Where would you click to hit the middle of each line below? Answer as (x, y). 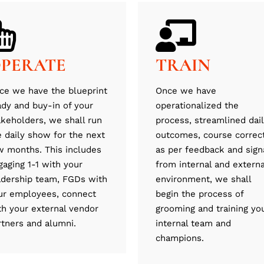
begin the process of (199, 194)
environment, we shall (203, 179)
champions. (180, 238)
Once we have (186, 91)
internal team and (193, 224)
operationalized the (197, 106)
